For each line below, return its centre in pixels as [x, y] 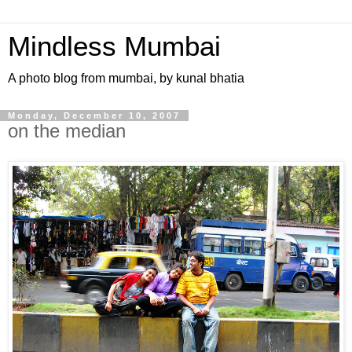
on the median [67, 131]
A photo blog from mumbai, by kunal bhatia [126, 78]
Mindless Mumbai [114, 46]
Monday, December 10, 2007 [94, 115]
